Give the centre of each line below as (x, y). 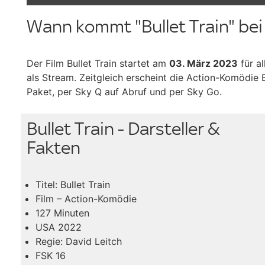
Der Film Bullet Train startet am (98, 64)
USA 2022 (59, 227)
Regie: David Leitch (79, 241)
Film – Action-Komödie (86, 198)
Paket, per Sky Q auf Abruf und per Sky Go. (124, 92)
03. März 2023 (203, 64)
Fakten (54, 147)
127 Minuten (62, 213)
